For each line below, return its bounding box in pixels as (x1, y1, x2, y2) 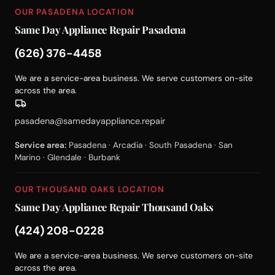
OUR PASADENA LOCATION (15, 6, 134, 17)
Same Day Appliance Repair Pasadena (15, 22, 186, 36)
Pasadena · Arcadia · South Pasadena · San (66, 139, 233, 150)
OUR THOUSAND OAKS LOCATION (15, 184, 165, 195)
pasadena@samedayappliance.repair (15, 115, 165, 127)
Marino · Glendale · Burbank (15, 152, 120, 163)
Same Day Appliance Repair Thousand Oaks (15, 199, 214, 214)
